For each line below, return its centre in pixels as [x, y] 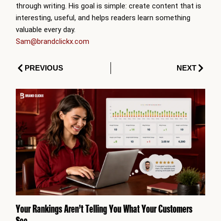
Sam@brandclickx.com [53, 41]
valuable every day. [46, 29]
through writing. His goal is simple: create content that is [109, 6]
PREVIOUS [44, 68]
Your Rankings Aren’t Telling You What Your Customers [104, 208]
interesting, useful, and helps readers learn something [103, 18]
